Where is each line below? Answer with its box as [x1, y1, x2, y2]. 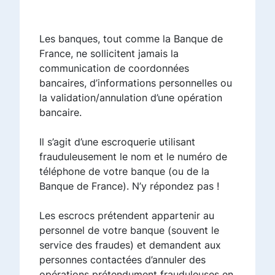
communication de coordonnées [39, 61, 189, 74]
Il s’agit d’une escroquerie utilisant [39, 135, 195, 148]
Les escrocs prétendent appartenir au [39, 209, 214, 222]
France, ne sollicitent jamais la [39, 47, 179, 60]
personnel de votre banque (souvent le [39, 223, 219, 236]
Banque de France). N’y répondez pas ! [39, 179, 219, 192]
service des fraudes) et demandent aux [39, 238, 221, 251]
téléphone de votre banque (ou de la [39, 165, 209, 177]
